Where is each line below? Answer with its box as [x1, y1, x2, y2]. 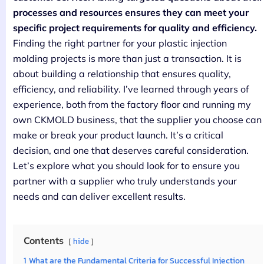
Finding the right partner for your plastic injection [13, 37, 227, 49]
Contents [24, 234, 64, 246]
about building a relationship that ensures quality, [13, 67, 231, 80]
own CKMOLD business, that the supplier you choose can [13, 113, 262, 126]
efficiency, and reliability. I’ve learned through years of [13, 82, 249, 95]
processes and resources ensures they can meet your [13, 6, 249, 18]
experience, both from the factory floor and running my [13, 98, 251, 110]
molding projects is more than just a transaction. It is [13, 52, 242, 64]
